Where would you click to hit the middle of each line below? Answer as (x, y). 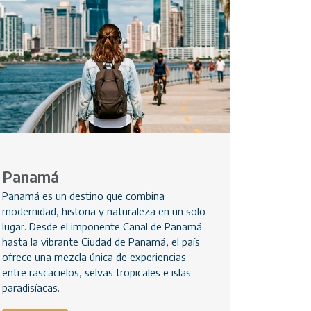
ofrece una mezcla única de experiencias (94, 257)
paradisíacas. (31, 288)
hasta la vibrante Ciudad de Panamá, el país (101, 242)
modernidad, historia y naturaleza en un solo (103, 211)
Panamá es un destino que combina (83, 196)
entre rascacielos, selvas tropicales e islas (96, 272)
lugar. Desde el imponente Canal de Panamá (102, 227)
